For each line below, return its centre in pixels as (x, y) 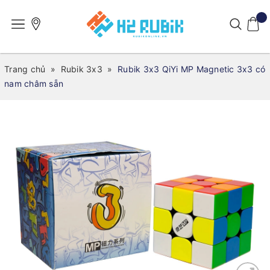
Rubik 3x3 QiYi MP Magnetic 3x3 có (192, 69)
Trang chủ (25, 69)
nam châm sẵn (34, 84)
